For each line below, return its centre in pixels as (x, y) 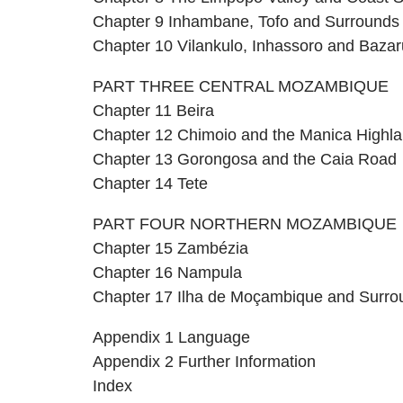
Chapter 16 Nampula (167, 273)
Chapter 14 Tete (150, 184)
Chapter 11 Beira (153, 111)
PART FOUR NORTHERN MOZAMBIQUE (244, 224)
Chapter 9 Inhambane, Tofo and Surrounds (246, 22)
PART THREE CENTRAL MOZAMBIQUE (240, 87)
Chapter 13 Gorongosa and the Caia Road (244, 160)
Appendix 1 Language (171, 338)
